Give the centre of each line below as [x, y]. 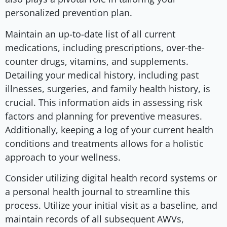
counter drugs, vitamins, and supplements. [97, 61]
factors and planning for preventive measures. [104, 116]
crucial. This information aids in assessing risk [104, 102]
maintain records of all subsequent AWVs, [94, 219]
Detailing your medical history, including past [102, 75]
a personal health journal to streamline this [98, 192]
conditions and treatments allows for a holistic [104, 143]
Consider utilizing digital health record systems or [111, 178]
